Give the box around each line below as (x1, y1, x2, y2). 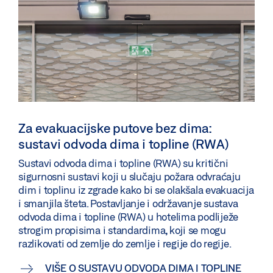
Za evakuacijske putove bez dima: (18, 120, 211, 135)
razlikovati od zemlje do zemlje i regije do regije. (18, 237, 232, 249)
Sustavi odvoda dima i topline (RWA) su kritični (18, 157, 229, 169)
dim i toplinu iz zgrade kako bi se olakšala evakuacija (18, 183, 254, 196)
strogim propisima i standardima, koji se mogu (18, 224, 226, 236)
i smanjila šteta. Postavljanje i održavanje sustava (18, 197, 238, 209)
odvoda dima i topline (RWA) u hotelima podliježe (18, 210, 238, 222)
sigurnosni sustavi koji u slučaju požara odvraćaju (18, 170, 241, 182)
